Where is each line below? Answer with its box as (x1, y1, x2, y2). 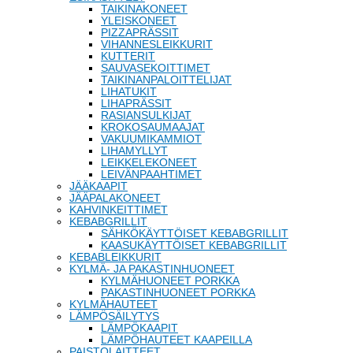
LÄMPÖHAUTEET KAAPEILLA (101, 333, 252, 346)
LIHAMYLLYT (101, 144, 168, 157)
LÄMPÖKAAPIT (101, 321, 178, 334)
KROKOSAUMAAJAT (101, 121, 205, 133)
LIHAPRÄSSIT (101, 97, 172, 110)
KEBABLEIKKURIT (69, 251, 162, 263)
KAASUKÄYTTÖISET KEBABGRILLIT (101, 239, 287, 251)
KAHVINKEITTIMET (69, 203, 168, 216)
